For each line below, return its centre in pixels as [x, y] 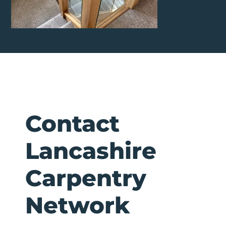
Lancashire [91, 150]
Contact [72, 123]
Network [77, 205]
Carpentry [86, 178]
